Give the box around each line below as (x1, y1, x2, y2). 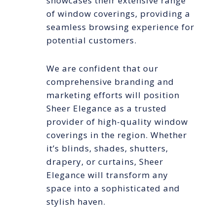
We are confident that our (46, 63, 158, 74)
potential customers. (46, 35, 137, 46)
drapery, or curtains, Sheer (46, 156, 163, 168)
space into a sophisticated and (46, 183, 180, 194)
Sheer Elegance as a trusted (46, 103, 167, 114)
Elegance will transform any (46, 169, 168, 181)
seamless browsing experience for (46, 21, 194, 33)
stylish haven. (46, 196, 106, 208)
